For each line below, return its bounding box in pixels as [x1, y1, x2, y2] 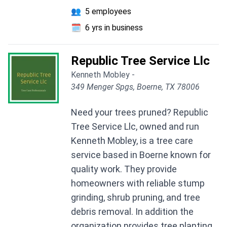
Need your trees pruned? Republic [71, 107, 208, 118]
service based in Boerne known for [71, 149, 211, 161]
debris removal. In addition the [71, 206, 194, 217]
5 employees [85, 7, 131, 17]
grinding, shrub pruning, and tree [71, 192, 200, 203]
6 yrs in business [85, 23, 143, 33]
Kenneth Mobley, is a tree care [71, 135, 193, 146]
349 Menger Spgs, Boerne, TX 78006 [71, 82, 200, 92]
